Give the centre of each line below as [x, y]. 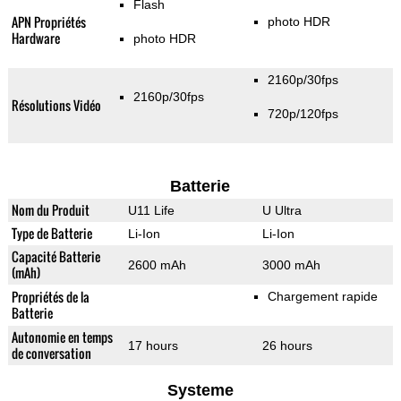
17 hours [153, 346]
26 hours [287, 346]
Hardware [35, 38]
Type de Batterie [51, 234]
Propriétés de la [50, 297]
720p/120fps [303, 114]
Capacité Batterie [55, 257]
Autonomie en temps [62, 337]
